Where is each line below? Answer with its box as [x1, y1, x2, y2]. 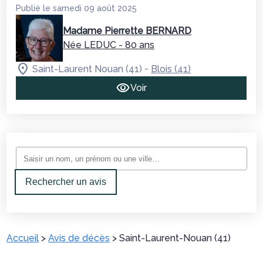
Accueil [6, 232, 39, 244]
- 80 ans [119, 39, 155, 50]
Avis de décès [48, 232, 110, 244]
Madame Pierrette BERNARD [63, 25, 192, 36]
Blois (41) [151, 63, 191, 75]
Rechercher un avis [25, 177, 107, 187]
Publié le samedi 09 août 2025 [16, 4, 137, 13]
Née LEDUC [63, 39, 117, 50]
